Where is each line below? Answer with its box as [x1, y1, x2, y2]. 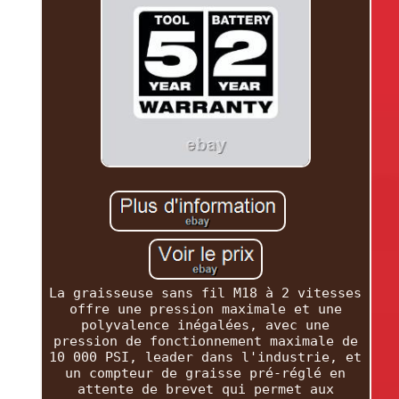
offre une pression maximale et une [69, 300, 342, 317]
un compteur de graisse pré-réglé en [65, 364, 346, 381]
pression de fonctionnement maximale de [53, 332, 358, 349]
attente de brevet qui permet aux [77, 380, 334, 397]
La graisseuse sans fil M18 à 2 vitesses [49, 284, 362, 301]
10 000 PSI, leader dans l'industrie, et [49, 348, 362, 365]
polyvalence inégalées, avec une [81, 316, 330, 333]
